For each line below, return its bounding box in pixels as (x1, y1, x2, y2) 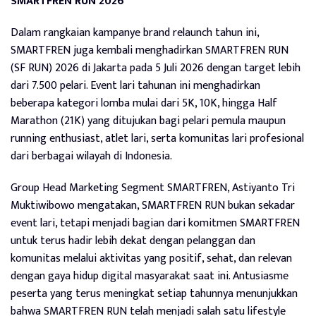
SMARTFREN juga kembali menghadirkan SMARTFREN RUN (11, 41, 288, 61)
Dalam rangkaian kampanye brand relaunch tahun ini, (11, 23, 259, 43)
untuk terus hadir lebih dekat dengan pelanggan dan (11, 231, 255, 251)
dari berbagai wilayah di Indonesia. (11, 147, 172, 166)
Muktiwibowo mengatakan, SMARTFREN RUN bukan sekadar (11, 196, 295, 216)
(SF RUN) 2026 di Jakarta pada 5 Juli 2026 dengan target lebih (11, 59, 300, 78)
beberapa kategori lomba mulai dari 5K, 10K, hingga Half (11, 94, 277, 114)
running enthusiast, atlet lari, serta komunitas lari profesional (11, 129, 304, 149)
